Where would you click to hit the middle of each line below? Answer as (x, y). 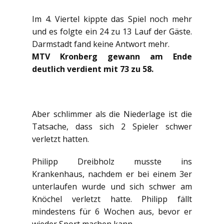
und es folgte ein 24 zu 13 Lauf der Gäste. (112, 31)
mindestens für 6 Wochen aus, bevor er (112, 211)
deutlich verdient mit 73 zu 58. (93, 69)
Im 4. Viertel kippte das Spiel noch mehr (112, 19)
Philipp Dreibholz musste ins (112, 161)
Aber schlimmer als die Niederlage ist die (112, 114)
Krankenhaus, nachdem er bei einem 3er (112, 174)
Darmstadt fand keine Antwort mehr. (101, 44)
